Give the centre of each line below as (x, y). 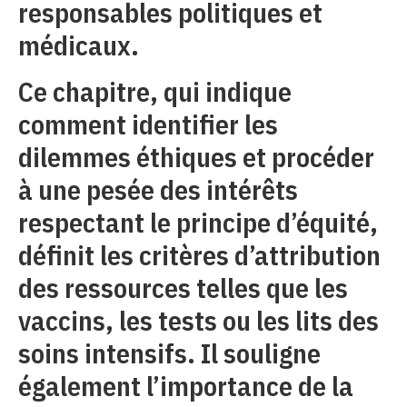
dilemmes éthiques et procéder (196, 156)
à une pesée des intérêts (158, 189)
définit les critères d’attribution (199, 254)
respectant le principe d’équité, (198, 222)
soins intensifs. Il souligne (169, 352)
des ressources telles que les (183, 287)
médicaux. (79, 45)
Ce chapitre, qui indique (155, 91)
